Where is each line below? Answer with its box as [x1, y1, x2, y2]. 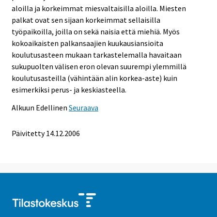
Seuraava [69, 103, 98, 113]
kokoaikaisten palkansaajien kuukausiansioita [12, 38, 163, 48]
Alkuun [12, 103, 34, 113]
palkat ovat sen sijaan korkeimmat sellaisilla [12, 15, 160, 25]
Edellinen [36, 103, 67, 113]
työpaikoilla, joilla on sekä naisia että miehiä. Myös [12, 27, 180, 37]
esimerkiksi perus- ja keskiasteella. [12, 85, 126, 95]
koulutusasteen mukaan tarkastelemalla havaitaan [12, 50, 182, 60]
